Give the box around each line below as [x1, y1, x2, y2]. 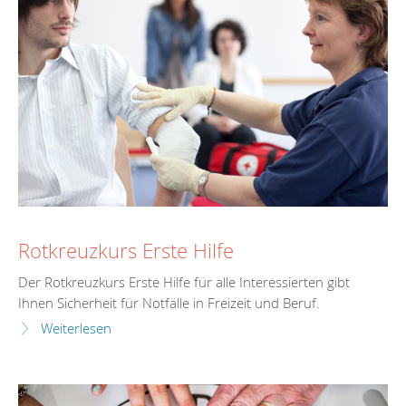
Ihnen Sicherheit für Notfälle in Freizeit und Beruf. [18, 295, 320, 313]
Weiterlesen [41, 320, 111, 338]
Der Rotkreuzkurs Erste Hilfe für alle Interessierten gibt [18, 274, 350, 292]
